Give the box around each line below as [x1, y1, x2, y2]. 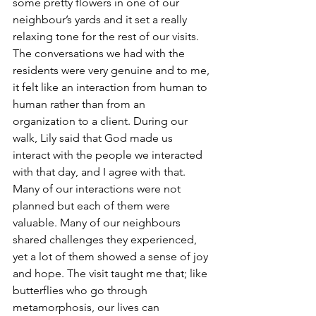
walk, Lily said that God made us [13, 131, 176, 145]
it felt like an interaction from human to [13, 80, 210, 94]
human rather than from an [13, 97, 148, 111]
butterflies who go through [13, 284, 150, 297]
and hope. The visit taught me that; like [13, 267, 210, 280]
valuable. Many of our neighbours [13, 216, 183, 229]
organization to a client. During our [13, 114, 190, 128]
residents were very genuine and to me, [13, 63, 212, 77]
